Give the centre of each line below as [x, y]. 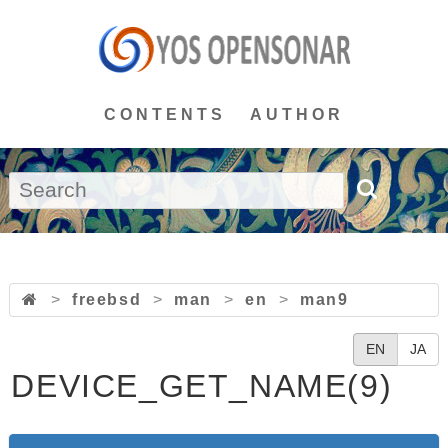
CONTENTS [165, 114]
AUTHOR [297, 114]
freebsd [106, 299]
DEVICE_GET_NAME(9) [202, 386]
